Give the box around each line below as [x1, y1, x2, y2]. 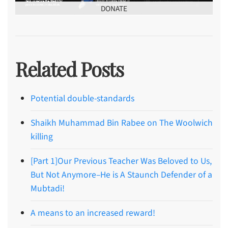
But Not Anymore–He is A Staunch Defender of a [31, 168, 212, 181]
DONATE [101, 3, 127, 14]
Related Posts [15, 55, 124, 82]
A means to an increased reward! [31, 206, 155, 219]
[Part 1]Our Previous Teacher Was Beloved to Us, [31, 154, 212, 167]
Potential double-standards [31, 92, 134, 105]
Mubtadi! [31, 182, 65, 195]
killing [31, 130, 53, 143]
